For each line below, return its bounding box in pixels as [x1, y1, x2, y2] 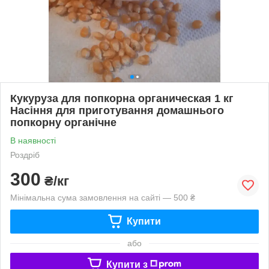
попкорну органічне [10, 116, 116, 128]
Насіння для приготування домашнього [10, 104, 224, 116]
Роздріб [10, 150, 40, 160]
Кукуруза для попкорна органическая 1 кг [10, 92, 234, 104]
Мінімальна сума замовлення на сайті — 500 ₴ [10, 192, 195, 202]
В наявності [10, 135, 56, 145]
